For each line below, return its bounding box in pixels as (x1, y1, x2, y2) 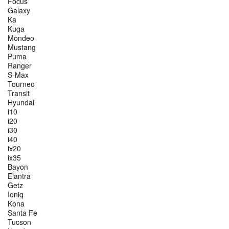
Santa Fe (8, 208, 37, 218)
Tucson (8, 217, 31, 227)
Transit (8, 88, 30, 99)
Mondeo (8, 33, 34, 43)
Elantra (8, 171, 31, 181)
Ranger (8, 60, 32, 71)
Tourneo (8, 79, 35, 89)
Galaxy (8, 5, 30, 16)
